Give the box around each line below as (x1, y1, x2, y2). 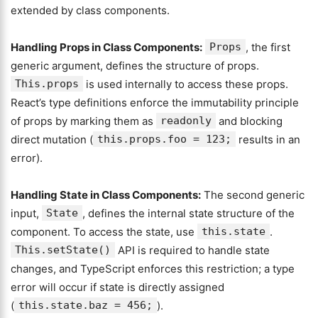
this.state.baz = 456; (18, 299, 153, 312)
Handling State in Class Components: (11, 188, 201, 202)
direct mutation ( (11, 133, 93, 146)
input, (11, 207, 42, 220)
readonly (160, 114, 212, 127)
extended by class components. (11, 4, 170, 17)
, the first (246, 40, 290, 54)
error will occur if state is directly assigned (11, 280, 224, 294)
